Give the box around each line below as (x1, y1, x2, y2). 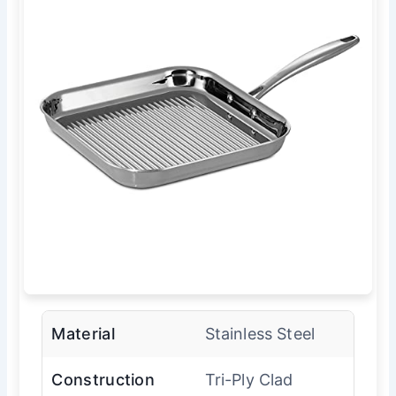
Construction (51, 369, 156, 389)
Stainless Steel (204, 324, 316, 343)
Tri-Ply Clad (204, 369, 293, 389)
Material (51, 324, 115, 343)
